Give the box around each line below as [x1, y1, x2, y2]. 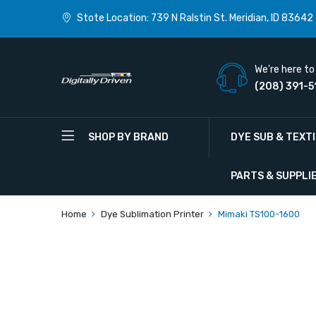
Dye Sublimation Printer [101, 209, 204, 219]
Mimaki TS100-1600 [218, 209, 300, 219]
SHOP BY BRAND [88, 131, 169, 143]
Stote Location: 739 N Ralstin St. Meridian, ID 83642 [77, 12, 313, 24]
